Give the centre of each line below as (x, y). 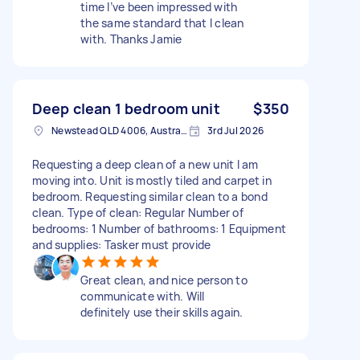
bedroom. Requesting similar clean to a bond (150, 196)
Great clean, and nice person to (164, 280)
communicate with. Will (143, 296)
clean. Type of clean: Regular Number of (138, 212)
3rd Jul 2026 (235, 130)
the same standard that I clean (162, 22)
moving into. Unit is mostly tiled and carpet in (152, 180)
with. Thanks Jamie (131, 39)
